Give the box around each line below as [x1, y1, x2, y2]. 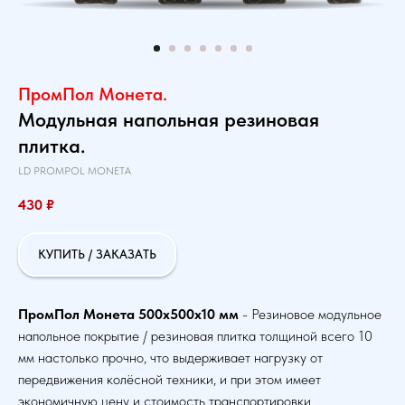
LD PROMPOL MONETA [18, 165, 131, 177]
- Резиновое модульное [242, 306, 381, 324]
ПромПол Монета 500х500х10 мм [18, 306, 242, 324]
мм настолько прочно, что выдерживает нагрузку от [18, 349, 323, 367]
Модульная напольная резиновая [18, 108, 319, 131]
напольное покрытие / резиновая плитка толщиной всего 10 [18, 327, 372, 345]
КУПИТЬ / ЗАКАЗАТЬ [38, 247, 156, 262]
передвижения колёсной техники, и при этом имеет [18, 371, 321, 389]
